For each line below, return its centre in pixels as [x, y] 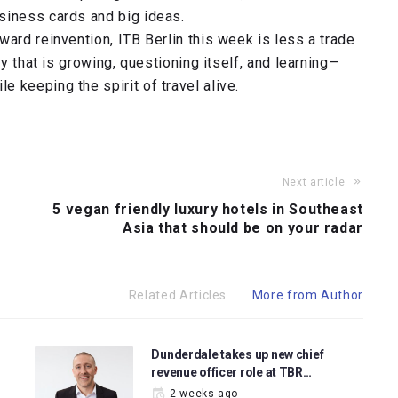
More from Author [307, 295]
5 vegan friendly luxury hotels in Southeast [208, 209]
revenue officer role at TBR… [231, 372]
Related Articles [178, 295]
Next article [314, 182]
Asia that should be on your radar [243, 228]
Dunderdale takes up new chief [238, 354]
